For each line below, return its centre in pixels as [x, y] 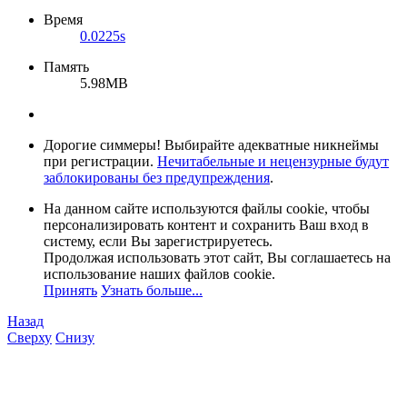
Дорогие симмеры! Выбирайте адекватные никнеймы [211, 145]
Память [66, 67]
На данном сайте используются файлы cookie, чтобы [207, 209]
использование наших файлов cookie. [159, 274]
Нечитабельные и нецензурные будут [273, 162]
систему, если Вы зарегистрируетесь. [158, 242]
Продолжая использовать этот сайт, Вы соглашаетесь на [217, 258]
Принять [70, 291]
